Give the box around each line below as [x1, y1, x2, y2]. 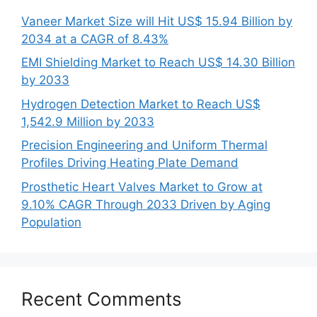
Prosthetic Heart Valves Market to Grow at [21, 179, 263, 194]
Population [21, 214, 81, 229]
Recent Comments [21, 287, 182, 310]
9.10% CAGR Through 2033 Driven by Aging [21, 197, 270, 212]
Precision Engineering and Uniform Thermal [21, 138, 267, 152]
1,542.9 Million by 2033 [21, 114, 154, 129]
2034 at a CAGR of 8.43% [21, 31, 168, 46]
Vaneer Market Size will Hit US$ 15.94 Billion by [21, 13, 292, 28]
